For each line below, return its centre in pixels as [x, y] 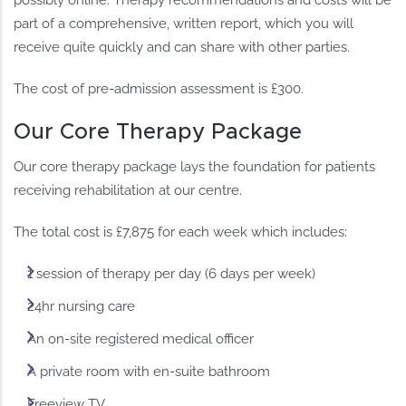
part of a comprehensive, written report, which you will [184, 24]
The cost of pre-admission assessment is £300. [159, 89]
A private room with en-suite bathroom [149, 372]
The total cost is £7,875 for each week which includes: [181, 232]
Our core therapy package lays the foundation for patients [195, 167]
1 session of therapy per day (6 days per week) [172, 274]
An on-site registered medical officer [141, 339]
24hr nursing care [82, 307]
